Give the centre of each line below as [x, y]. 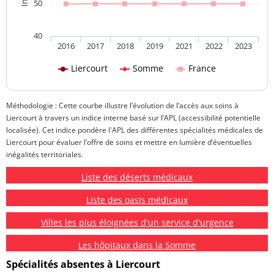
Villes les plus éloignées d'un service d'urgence [137, 223]
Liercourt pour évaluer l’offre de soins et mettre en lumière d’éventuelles [129, 143]
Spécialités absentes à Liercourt [83, 265]
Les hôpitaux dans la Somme [137, 245]
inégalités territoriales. [45, 155]
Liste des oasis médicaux [137, 200]
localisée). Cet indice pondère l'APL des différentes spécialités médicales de [135, 130]
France [202, 68]
